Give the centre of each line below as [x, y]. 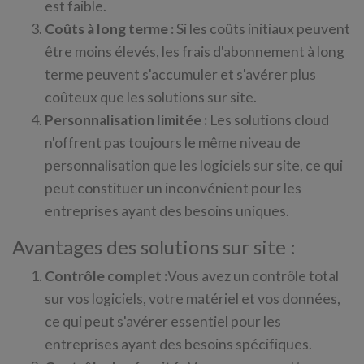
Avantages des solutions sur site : [154, 247]
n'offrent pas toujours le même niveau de [173, 143]
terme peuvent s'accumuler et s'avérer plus [180, 74]
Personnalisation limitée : [126, 120]
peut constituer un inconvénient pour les [173, 188]
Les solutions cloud [268, 120]
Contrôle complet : [106, 276]
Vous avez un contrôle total [253, 276]
